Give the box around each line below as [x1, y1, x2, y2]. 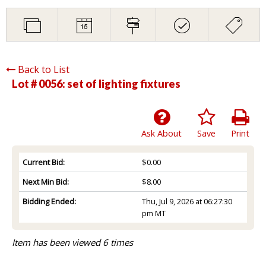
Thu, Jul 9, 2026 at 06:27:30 [141, 195, 232, 207]
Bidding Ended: [23, 195, 76, 207]
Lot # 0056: [12, 77, 67, 90]
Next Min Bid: [23, 176, 69, 187]
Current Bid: [23, 156, 65, 167]
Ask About [141, 127, 182, 139]
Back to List [18, 62, 69, 76]
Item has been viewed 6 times [12, 236, 133, 248]
